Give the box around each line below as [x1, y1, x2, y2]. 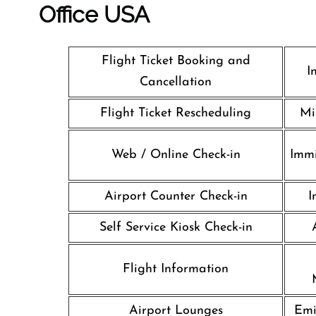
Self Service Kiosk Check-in [99, 221, 253, 234]
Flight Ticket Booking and [101, 54, 250, 68]
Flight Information [123, 262, 229, 276]
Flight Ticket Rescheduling [100, 107, 251, 120]
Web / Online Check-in [111, 148, 241, 162]
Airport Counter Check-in [104, 190, 248, 203]
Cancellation [140, 75, 212, 89]
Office [39, 1, 98, 28]
